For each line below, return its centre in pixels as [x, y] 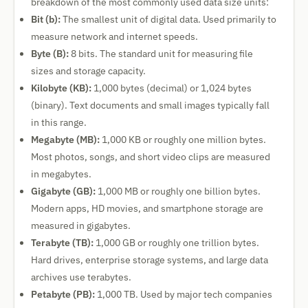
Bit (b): [46, 19]
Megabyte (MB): [65, 140]
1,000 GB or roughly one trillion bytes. [176, 243]
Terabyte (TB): [62, 243]
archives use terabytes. [81, 277]
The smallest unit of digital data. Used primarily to [168, 19]
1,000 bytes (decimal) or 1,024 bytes [172, 88]
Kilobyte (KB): [61, 88]
